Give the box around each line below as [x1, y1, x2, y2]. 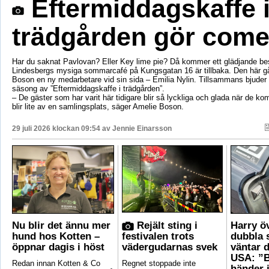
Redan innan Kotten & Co [11, 258, 100, 268]
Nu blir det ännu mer [11, 219, 110, 231]
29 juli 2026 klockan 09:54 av [11, 124, 112, 133]
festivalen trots [121, 230, 194, 242]
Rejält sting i [133, 219, 198, 231]
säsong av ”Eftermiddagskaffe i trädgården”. [11, 83, 165, 93]
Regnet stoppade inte [121, 258, 196, 268]
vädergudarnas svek [121, 241, 217, 253]
